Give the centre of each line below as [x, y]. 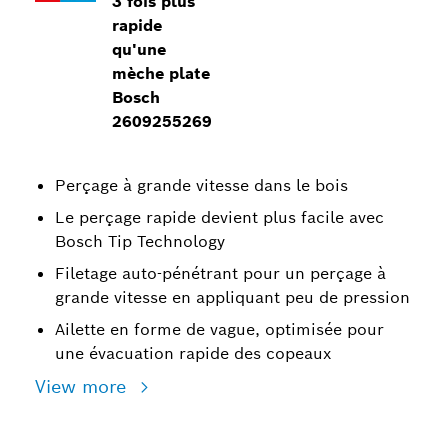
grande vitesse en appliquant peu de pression [232, 297]
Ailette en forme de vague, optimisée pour [219, 329]
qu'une [139, 49]
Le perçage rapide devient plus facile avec [219, 217]
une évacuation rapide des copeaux [193, 353]
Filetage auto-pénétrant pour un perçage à [220, 273]
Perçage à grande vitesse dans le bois [201, 185]
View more [83, 386]
